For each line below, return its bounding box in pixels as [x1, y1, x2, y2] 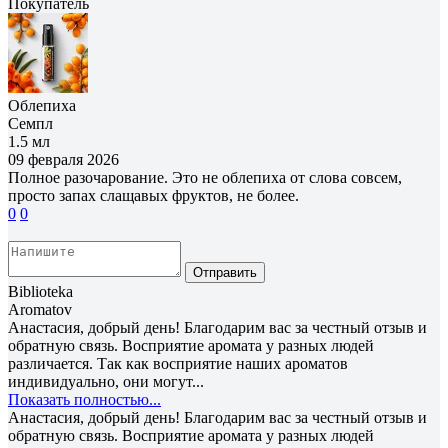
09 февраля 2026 [8, 150, 119, 168]
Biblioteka [8, 282, 73, 300]
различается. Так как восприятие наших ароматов [8, 354, 348, 372]
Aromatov [8, 300, 72, 318]
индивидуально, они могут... [8, 372, 204, 390]
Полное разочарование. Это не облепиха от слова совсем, [8, 168, 402, 186]
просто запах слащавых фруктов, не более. [8, 186, 299, 204]
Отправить [193, 264, 257, 280]
